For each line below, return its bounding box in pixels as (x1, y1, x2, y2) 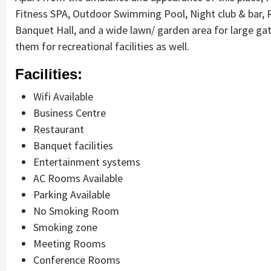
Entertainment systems (33, 154, 140, 169)
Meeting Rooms (33, 236, 106, 250)
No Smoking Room (33, 203, 119, 218)
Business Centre (33, 105, 106, 120)
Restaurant (33, 122, 84, 136)
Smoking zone (33, 220, 97, 234)
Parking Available (33, 187, 110, 201)
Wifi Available (33, 89, 93, 103)
